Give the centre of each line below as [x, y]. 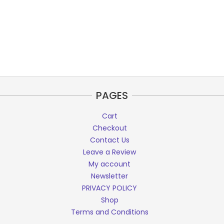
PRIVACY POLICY [109, 188]
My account [109, 164]
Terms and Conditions [109, 212]
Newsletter [109, 176]
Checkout [109, 128]
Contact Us [109, 140]
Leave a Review [109, 152]
